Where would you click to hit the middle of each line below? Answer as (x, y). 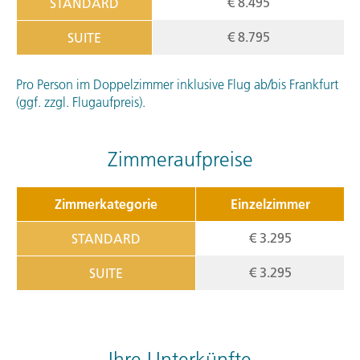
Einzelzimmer (270, 204)
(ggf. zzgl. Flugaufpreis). (81, 102)
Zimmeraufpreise (180, 159)
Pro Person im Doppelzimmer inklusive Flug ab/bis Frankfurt (177, 84)
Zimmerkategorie (106, 204)
